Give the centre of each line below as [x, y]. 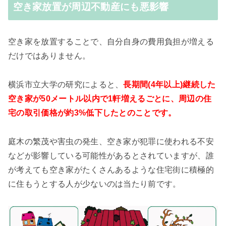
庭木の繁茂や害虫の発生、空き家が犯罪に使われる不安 [111, 141]
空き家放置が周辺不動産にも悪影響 [91, 7]
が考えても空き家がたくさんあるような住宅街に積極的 [111, 169]
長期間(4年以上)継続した [169, 84]
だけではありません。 [49, 56]
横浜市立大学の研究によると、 [66, 84]
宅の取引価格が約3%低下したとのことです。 [92, 112]
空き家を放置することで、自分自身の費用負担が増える [111, 42]
